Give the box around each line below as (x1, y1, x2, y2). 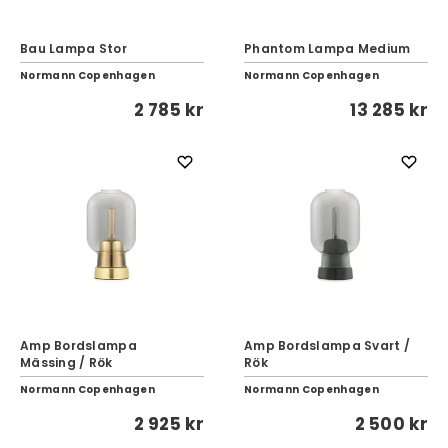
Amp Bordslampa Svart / (244, 337, 410, 354)
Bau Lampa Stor (20, 40, 127, 57)
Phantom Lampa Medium (244, 40, 411, 57)
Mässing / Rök (20, 354, 113, 371)
